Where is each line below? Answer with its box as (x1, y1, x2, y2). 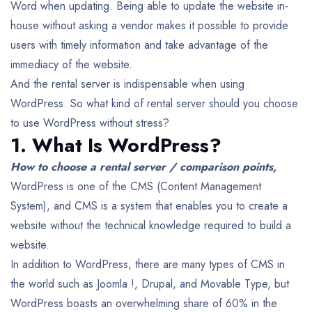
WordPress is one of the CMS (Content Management (10, 178, 261, 194)
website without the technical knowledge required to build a (10, 217, 291, 233)
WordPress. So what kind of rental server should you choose (10, 95, 298, 111)
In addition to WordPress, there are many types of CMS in (10, 256, 285, 272)
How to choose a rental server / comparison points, (10, 158, 276, 175)
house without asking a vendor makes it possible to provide (10, 17, 288, 33)
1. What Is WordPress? (10, 130, 221, 159)
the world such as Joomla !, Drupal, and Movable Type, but (10, 275, 289, 292)
